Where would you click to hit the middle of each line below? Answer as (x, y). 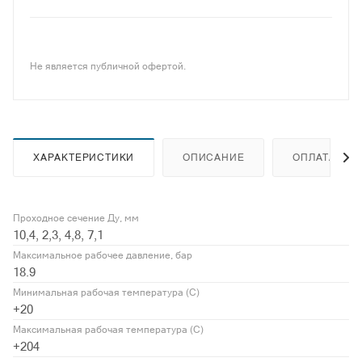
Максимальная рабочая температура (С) (108, 330)
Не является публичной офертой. (108, 67)
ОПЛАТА (315, 158)
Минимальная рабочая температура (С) (106, 293)
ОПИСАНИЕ (214, 158)
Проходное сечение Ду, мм (76, 219)
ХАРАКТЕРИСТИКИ (84, 158)
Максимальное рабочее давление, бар (103, 256)
